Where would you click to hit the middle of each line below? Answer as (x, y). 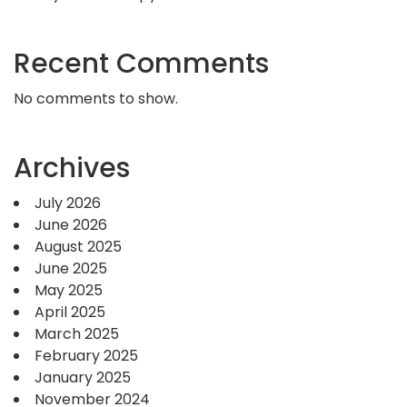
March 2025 (77, 334)
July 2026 (68, 203)
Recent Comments (141, 64)
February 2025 (86, 356)
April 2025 (70, 312)
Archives (72, 168)
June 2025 (71, 268)
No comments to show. (96, 99)
